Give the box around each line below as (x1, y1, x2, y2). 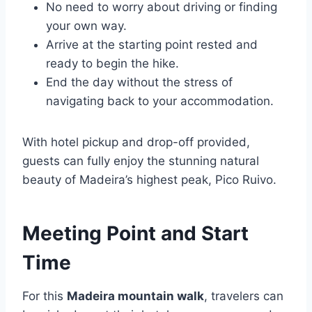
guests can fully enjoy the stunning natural (22, 154, 259, 169)
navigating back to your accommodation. (46, 94, 274, 109)
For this (22, 289, 67, 304)
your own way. (46, 19, 127, 33)
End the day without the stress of (46, 75, 233, 90)
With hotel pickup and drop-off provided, (22, 135, 250, 150)
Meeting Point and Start (22, 221, 249, 246)
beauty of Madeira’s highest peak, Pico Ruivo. (22, 173, 276, 187)
